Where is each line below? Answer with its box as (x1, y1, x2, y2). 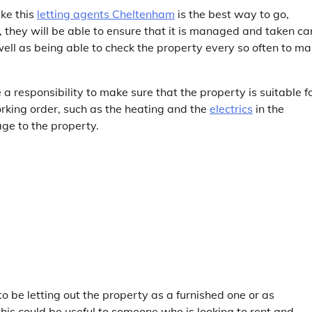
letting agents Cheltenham (37, 7, 175, 22)
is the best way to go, (175, 7, 289, 22)
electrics (210, 102, 253, 116)
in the (253, 102, 284, 116)
